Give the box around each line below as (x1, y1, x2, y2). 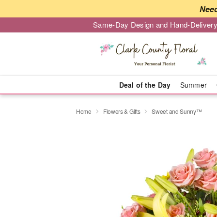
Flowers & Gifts (103, 107, 140, 115)
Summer (180, 80, 207, 90)
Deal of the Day (119, 80, 170, 90)
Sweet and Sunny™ (152, 107, 202, 115)
